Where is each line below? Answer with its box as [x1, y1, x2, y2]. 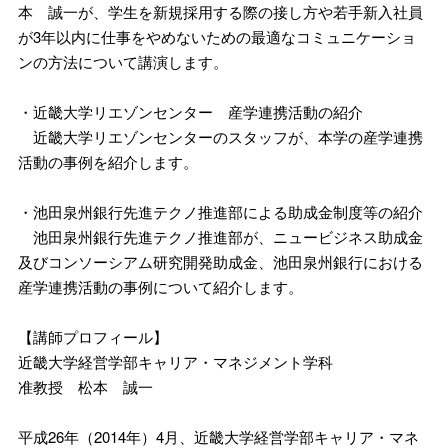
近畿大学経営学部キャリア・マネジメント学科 [18, 351, 333, 373]
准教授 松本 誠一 [18, 376, 153, 398]
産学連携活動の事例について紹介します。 [18, 276, 303, 298]
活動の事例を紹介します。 [18, 151, 198, 173]
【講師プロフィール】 [18, 326, 168, 348]
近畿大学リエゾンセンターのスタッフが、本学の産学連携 [18, 126, 423, 148]
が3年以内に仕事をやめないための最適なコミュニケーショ [18, 26, 416, 48]
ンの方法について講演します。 [18, 51, 228, 73]
